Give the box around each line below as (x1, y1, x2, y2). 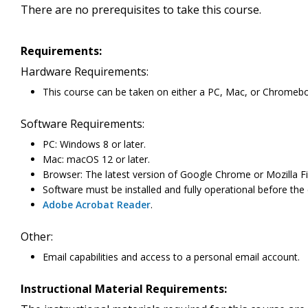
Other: (21, 229, 53, 245)
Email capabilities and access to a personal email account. (43, 250, 300, 264)
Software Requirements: (21, 116, 144, 132)
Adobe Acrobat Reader (43, 198, 151, 212)
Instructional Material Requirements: (21, 281, 227, 297)
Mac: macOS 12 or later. (43, 153, 150, 166)
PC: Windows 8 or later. (43, 137, 146, 151)
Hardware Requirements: (21, 64, 148, 80)
